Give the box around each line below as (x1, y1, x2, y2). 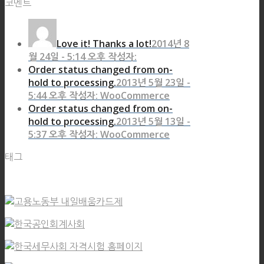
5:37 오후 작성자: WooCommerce (28, 128, 170, 141)
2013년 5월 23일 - (116, 76, 190, 90)
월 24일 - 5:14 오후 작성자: (28, 50, 137, 64)
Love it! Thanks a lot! (57, 37, 151, 51)
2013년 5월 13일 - (116, 115, 190, 128)
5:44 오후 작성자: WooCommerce (28, 89, 170, 103)
